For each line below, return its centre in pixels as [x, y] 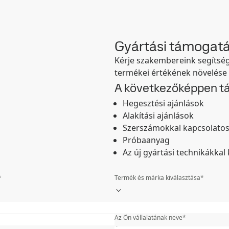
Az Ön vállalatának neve [148, 217]
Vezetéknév [131, 205]
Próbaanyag [146, 140]
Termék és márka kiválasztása [157, 178]
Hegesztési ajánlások [163, 103]
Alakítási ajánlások [158, 116]
